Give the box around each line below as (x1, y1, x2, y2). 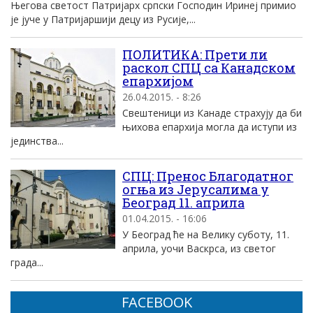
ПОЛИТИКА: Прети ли (122, 46, 268, 63)
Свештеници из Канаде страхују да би (122, 106, 302, 119)
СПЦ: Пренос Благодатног (122, 168, 293, 184)
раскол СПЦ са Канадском (122, 59, 296, 76)
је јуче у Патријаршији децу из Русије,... (10, 13, 196, 26)
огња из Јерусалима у (122, 181, 269, 198)
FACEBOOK (121, 293, 192, 312)
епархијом (122, 73, 194, 89)
